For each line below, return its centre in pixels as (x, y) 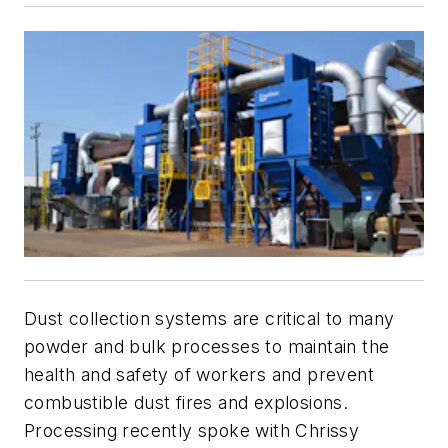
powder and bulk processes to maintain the (207, 346)
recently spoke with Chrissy (238, 430)
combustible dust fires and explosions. (186, 402)
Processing (70, 430)
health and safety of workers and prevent (199, 374)
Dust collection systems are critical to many (209, 318)
